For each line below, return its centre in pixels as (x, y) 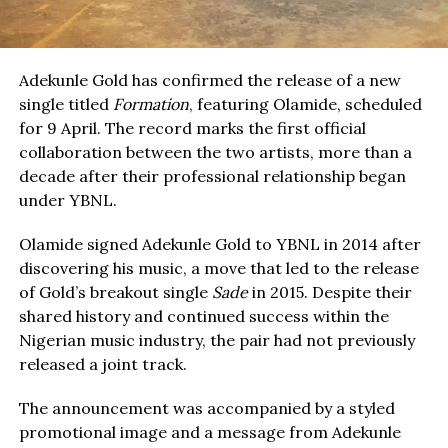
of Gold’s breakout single (115, 292)
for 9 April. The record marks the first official (192, 128)
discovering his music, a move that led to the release (218, 268)
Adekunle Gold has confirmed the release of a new (209, 80)
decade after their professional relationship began (212, 176)
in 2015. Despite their (329, 292)
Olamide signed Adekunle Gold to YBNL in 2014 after (219, 244)
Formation (150, 104)
